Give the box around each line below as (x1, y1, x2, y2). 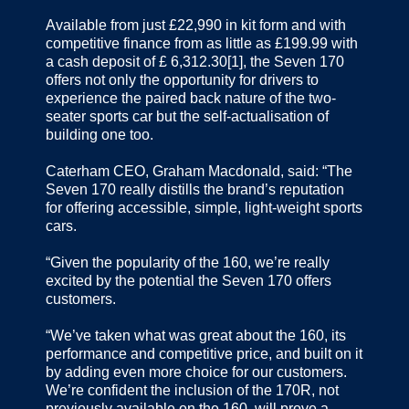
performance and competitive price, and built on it (46, 346, 362, 362)
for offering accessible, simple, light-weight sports (46, 200, 362, 216)
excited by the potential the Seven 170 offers (46, 273, 331, 289)
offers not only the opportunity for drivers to (46, 72, 319, 89)
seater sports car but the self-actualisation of (46, 109, 329, 125)
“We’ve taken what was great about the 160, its (46, 328, 346, 344)
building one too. (46, 127, 153, 143)
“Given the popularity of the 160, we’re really (46, 255, 330, 271)
